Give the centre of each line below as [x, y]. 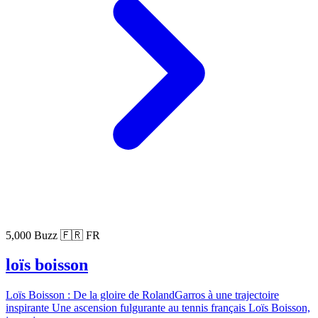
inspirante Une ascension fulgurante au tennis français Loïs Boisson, [158, 308]
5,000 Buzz [33, 235]
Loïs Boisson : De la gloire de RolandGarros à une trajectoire [142, 295]
